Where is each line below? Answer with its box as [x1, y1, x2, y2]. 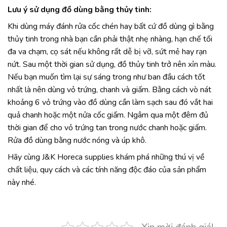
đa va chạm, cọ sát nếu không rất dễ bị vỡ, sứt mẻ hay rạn [8, 46, 207, 58]
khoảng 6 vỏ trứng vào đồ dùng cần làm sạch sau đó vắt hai [8, 97, 213, 108]
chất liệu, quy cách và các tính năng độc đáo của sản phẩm [8, 164, 206, 176]
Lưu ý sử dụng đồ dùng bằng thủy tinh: [8, 4, 152, 16]
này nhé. [8, 177, 36, 188]
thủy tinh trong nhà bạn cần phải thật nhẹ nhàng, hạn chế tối [8, 33, 212, 45]
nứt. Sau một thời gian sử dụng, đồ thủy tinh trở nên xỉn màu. [8, 59, 216, 70]
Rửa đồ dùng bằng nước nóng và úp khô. [8, 135, 146, 146]
